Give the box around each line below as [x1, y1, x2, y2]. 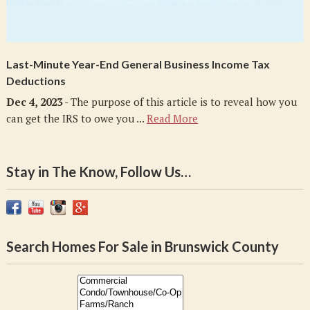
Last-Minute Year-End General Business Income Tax [6, 57, 270, 71]
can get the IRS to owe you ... [6, 111, 147, 126]
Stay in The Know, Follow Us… [6, 163, 191, 181]
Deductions [6, 74, 66, 88]
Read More [146, 111, 198, 126]
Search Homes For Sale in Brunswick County [6, 238, 279, 255]
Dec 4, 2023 [6, 95, 62, 109]
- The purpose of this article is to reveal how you [62, 95, 297, 109]
